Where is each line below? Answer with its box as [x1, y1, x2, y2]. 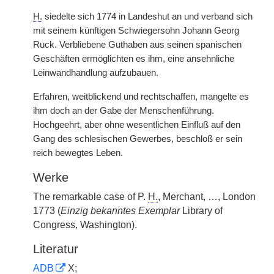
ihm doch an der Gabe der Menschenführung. [33, 106, 214, 116]
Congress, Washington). [33, 220, 137, 230]
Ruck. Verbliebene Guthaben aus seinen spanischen [33, 40, 242, 50]
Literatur [33, 242, 78, 256]
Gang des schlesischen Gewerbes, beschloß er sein [33, 134, 242, 144]
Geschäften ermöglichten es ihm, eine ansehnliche [33, 54, 234, 64]
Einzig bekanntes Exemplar [61, 206, 180, 216]
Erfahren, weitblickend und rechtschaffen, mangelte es [33, 92, 249, 102]
